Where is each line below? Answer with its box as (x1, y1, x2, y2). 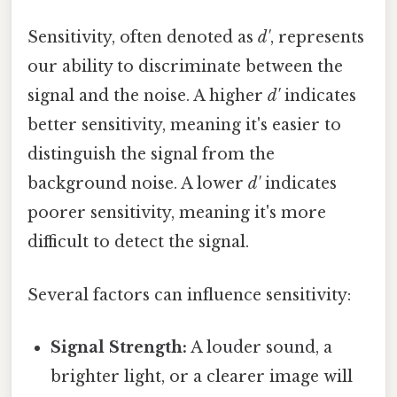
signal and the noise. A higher (27, 86, 268, 106)
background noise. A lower (27, 174, 248, 194)
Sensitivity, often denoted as (27, 27, 258, 48)
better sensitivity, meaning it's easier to (27, 115, 341, 136)
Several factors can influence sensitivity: (27, 284, 351, 305)
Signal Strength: (51, 337, 188, 357)
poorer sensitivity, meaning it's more (27, 203, 326, 223)
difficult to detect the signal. (27, 232, 249, 253)
